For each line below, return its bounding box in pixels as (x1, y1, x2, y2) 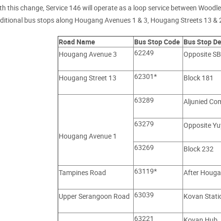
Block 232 (183, 144, 214, 153)
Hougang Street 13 (58, 73, 116, 82)
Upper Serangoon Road (58, 191, 130, 201)
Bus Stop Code (134, 37, 180, 46)
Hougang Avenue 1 (58, 131, 117, 141)
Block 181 (183, 73, 214, 82)
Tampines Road (58, 168, 106, 177)
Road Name (58, 37, 95, 46)
